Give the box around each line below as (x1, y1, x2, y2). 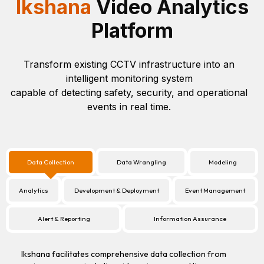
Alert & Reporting (38, 214, 90, 223)
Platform (91, 18, 173, 43)
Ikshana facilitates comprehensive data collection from (21, 249, 226, 260)
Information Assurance (154, 214, 226, 223)
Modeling (209, 158, 237, 167)
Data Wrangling (117, 158, 166, 167)
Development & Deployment (74, 186, 159, 195)
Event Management (185, 186, 245, 195)
